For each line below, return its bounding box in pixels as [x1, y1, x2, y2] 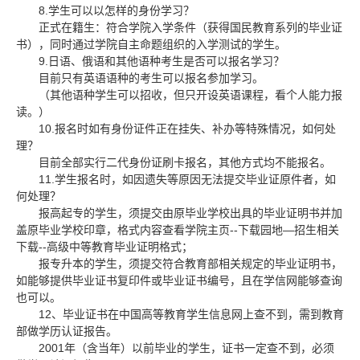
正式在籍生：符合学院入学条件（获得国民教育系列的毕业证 [39, 21, 342, 34]
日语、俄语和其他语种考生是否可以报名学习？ [48, 55, 284, 67]
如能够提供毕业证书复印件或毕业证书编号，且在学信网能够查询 [16, 274, 342, 287]
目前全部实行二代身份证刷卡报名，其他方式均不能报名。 [39, 156, 331, 169]
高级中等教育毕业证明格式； [47, 240, 193, 253]
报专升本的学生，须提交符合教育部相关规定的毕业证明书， [39, 257, 342, 270]
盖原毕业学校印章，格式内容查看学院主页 [16, 223, 230, 236]
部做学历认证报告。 [16, 325, 117, 337]
